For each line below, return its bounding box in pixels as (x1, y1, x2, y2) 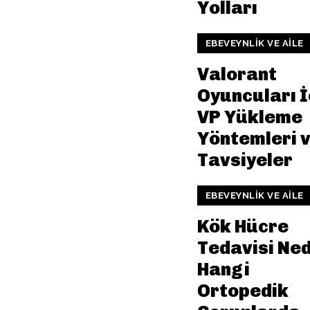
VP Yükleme (197, 107, 302, 129)
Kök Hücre (197, 216, 289, 238)
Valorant (197, 64, 277, 86)
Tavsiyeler (197, 149, 293, 172)
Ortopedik (197, 280, 289, 302)
